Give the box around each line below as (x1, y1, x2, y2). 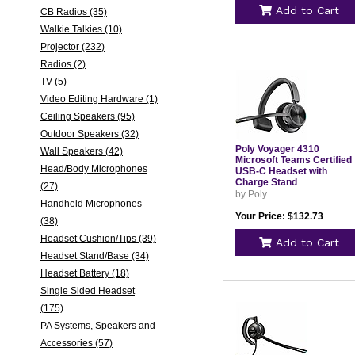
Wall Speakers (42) (40, 146, 123, 157)
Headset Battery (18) (40, 268, 129, 279)
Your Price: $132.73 (235, 211, 323, 222)
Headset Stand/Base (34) (40, 250, 149, 261)
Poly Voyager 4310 (235, 143, 319, 155)
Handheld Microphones (40, 198, 142, 209)
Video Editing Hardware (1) (40, 94, 158, 105)
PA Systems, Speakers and (40, 320, 155, 331)
